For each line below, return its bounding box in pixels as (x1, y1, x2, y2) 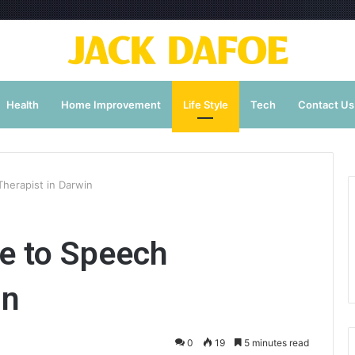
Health (6, 98, 39, 111)
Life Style (182, 98, 228, 111)
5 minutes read (242, 337, 309, 349)
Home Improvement (60, 98, 161, 111)
